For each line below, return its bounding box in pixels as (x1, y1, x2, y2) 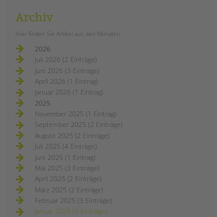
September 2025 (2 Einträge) (35, 120, 123, 129)
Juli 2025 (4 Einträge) (35, 141, 97, 151)
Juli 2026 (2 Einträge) (35, 55, 97, 64)
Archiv (15, 10, 53, 24)
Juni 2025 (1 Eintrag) (35, 152, 95, 162)
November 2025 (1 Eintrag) (35, 109, 116, 119)
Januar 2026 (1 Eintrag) (35, 87, 103, 97)
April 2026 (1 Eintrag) (35, 76, 98, 86)
